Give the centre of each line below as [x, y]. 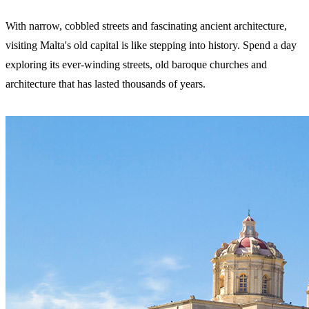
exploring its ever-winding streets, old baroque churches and [136, 64]
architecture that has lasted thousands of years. [106, 83]
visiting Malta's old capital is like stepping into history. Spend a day [151, 45]
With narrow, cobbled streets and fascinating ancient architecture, [146, 26]
